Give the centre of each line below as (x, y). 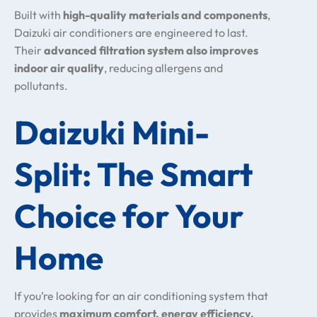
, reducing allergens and (163, 68)
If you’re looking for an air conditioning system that (141, 296)
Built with (39, 15)
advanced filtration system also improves (151, 50)
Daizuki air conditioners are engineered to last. (131, 33)
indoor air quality (59, 68)
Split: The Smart (133, 174)
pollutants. (41, 86)
